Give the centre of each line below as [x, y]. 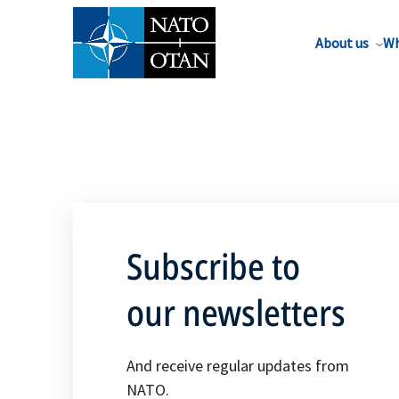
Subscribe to [213, 266]
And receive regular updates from [238, 366]
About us [342, 43]
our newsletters [236, 312]
